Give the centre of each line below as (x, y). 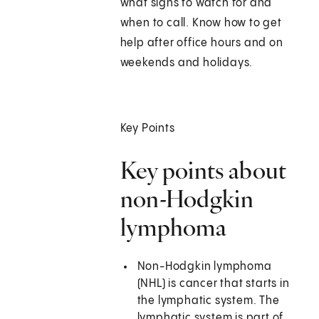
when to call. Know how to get (201, 23)
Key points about (203, 171)
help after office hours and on (202, 43)
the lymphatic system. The (208, 301)
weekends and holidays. (187, 63)
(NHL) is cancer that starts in (213, 284)
